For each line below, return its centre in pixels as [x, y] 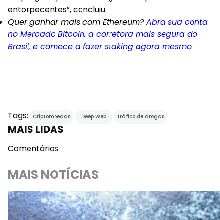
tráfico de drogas [141, 117]
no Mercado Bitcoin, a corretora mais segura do [103, 34]
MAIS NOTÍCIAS [53, 175]
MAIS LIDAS [36, 129]
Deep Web [94, 117]
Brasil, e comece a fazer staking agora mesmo [100, 46]
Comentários [33, 149]
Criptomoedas [52, 117]
